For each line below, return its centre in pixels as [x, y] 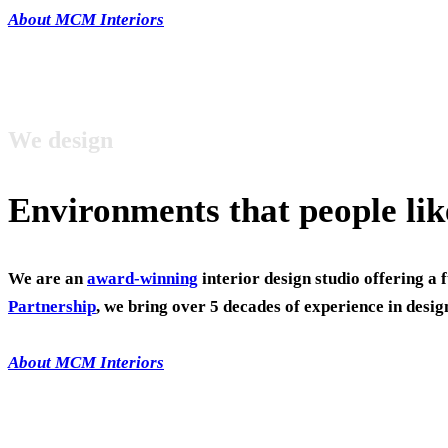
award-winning [142, 278]
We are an [47, 278]
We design [60, 139]
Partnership [52, 306]
